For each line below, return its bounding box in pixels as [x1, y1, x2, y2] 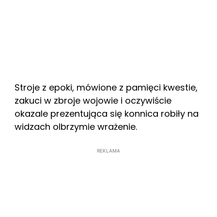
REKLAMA [97, 147, 120, 154]
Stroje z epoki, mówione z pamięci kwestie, [15, 81, 198, 93]
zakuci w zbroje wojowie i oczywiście [15, 94, 171, 107]
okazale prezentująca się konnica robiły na [15, 107, 199, 120]
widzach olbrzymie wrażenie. [15, 120, 137, 133]
